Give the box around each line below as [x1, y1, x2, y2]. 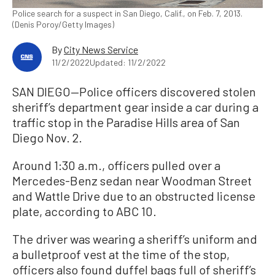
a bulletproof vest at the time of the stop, [12, 247, 230, 262]
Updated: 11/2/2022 [90, 57, 166, 68]
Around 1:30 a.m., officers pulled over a [12, 158, 220, 173]
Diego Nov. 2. [12, 130, 82, 145]
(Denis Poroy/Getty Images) [12, 19, 114, 30]
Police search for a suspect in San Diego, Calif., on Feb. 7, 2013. [12, 8, 242, 19]
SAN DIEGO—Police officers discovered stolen [12, 84, 256, 99]
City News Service [64, 44, 138, 56]
